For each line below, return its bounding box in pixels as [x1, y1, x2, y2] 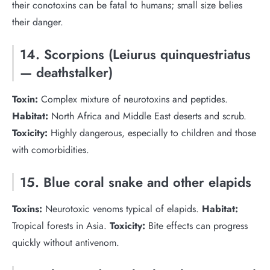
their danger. [12, 15, 63, 29]
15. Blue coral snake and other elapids [20, 172, 251, 192]
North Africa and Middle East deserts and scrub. [48, 109, 246, 123]
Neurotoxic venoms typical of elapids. [42, 202, 202, 216]
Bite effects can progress [145, 219, 248, 233]
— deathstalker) [20, 63, 113, 82]
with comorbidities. [12, 143, 89, 157]
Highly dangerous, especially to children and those [48, 126, 256, 140]
